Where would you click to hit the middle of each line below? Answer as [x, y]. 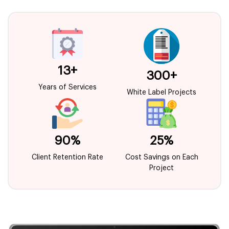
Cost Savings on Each [162, 157]
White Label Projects [162, 92]
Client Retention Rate [67, 157]
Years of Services [67, 87]
